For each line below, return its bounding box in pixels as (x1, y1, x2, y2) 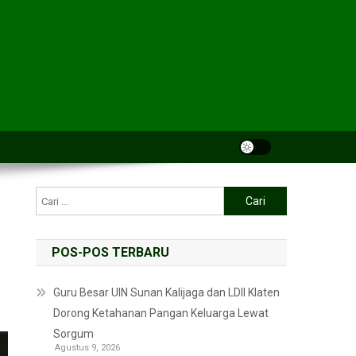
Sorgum (53, 327, 95, 340)
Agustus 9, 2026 (55, 342, 121, 353)
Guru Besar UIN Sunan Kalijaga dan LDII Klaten (53, 286, 281, 299)
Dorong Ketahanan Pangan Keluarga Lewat (53, 307, 269, 319)
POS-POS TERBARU (52, 245, 170, 260)
